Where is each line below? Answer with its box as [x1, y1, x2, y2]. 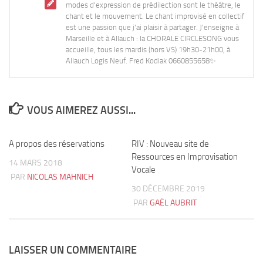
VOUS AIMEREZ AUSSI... [26, 104, 136, 117]
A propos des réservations [9, 139, 104, 149]
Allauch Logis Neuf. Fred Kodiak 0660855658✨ [66, 56, 216, 65]
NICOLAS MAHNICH [27, 172, 93, 182]
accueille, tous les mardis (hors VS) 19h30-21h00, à [66, 45, 230, 54]
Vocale [131, 164, 156, 175]
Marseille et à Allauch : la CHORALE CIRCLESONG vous [66, 34, 239, 43]
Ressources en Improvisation [131, 151, 238, 162]
